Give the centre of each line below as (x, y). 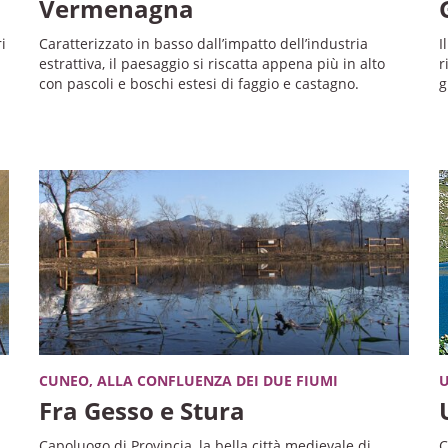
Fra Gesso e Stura (141, 410)
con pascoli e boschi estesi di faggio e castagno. (198, 83)
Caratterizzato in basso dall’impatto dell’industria (203, 43)
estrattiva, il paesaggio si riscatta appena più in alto (211, 63)
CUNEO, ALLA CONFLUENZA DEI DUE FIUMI (188, 380)
